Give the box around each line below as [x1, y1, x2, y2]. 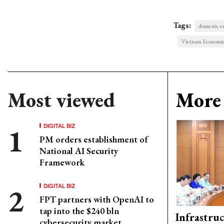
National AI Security [39, 145, 118, 156]
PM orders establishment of [39, 133, 148, 145]
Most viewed [7, 87, 115, 113]
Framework [39, 156, 84, 168]
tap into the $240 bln [39, 205, 119, 216]
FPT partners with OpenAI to [39, 193, 154, 205]
